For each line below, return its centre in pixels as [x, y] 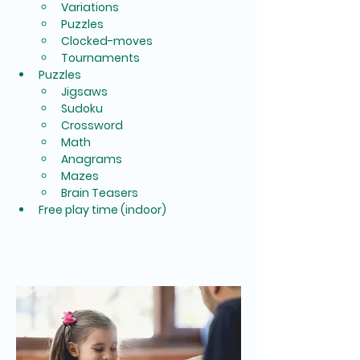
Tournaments [100, 58]
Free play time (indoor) [102, 210]
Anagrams [92, 159]
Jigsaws [84, 92]
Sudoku [82, 108]
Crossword [92, 125]
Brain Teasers [100, 193]
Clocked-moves [107, 41]
